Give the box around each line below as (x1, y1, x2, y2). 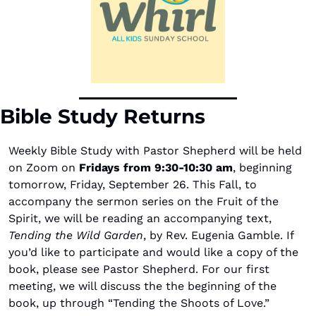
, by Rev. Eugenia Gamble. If (143, 228, 293, 242)
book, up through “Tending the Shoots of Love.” (8, 296, 269, 310)
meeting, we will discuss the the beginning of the (8, 279, 276, 293)
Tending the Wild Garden (8, 228, 143, 242)
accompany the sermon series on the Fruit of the (8, 194, 279, 208)
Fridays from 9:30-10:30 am (75, 160, 233, 174)
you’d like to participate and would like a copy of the (8, 245, 298, 259)
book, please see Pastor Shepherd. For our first (8, 262, 269, 276)
